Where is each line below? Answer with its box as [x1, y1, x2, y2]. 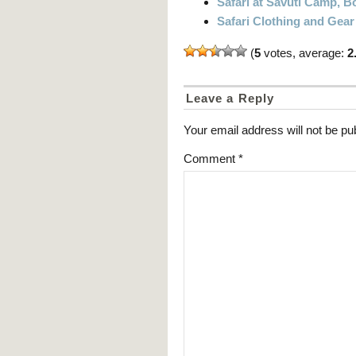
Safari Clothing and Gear [217, 14, 354, 29]
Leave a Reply [186, 91, 274, 106]
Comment [184, 152, 238, 166]
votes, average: [261, 46, 347, 60]
